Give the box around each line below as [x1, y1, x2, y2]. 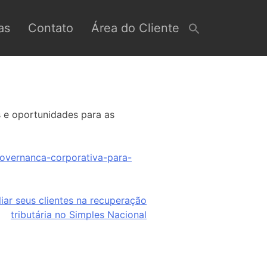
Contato [28, 20, 73, 35]
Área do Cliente [91, 20, 179, 35]
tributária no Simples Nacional [11, 209, 147, 221]
